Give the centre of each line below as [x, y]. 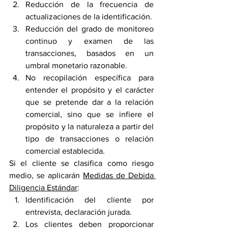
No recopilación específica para [90, 78]
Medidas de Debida [118, 176]
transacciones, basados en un [90, 53]
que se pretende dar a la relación [90, 102]
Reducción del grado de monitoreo [90, 29]
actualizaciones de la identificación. [89, 17]
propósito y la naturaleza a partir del [90, 127]
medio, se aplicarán [46, 176]
